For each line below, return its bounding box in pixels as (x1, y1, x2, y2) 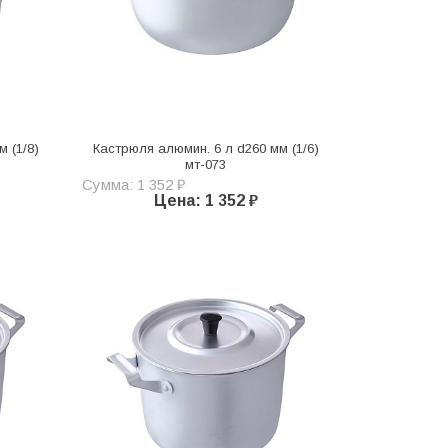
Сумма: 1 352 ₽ (81, 175, 185, 193)
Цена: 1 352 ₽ (153, 191, 258, 209)
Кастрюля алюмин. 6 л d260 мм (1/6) (92, 140, 319, 156)
